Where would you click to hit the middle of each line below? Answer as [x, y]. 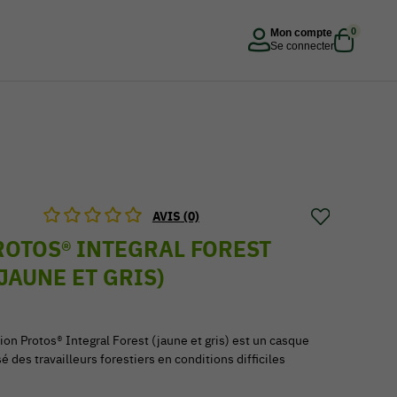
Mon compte [301, 32]
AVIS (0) [175, 216]
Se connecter [302, 46]
